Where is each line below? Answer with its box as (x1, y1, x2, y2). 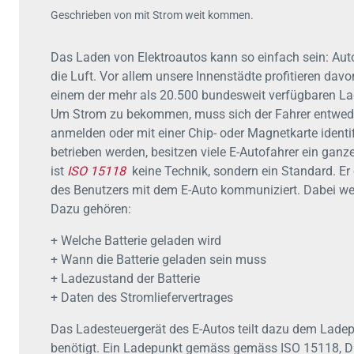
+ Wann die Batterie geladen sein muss (51, 252, 266, 267)
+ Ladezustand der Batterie (51, 271, 200, 286)
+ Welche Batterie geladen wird (51, 233, 221, 248)
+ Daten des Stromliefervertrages (51, 290, 233, 305)
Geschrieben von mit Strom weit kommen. (51, 9, 254, 21)
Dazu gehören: (51, 201, 131, 217)
